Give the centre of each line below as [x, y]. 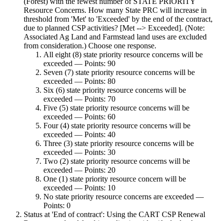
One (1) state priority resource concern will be [115, 179]
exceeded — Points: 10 [79, 187]
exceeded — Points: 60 [79, 116]
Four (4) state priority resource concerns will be [117, 125]
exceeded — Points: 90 [79, 63]
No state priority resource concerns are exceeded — [124, 196]
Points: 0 [57, 205]
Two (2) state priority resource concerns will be [117, 161]
